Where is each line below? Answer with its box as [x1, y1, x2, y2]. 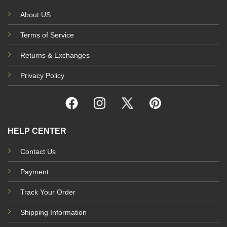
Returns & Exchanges [20, 51, 90, 59]
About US [20, 10, 51, 19]
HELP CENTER [8, 126, 66, 135]
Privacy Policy [20, 71, 64, 80]
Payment [20, 167, 49, 176]
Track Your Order [20, 187, 75, 196]
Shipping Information [20, 208, 87, 216]
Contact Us [20, 147, 56, 156]
